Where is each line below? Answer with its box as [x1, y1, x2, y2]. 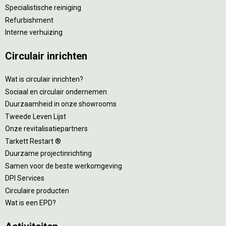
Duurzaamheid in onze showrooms [5, 100, 117, 108]
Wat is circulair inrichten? [5, 75, 83, 83]
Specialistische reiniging [5, 4, 81, 12]
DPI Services [5, 174, 44, 182]
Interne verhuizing [5, 28, 63, 36]
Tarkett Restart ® [5, 137, 61, 145]
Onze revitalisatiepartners [5, 125, 88, 133]
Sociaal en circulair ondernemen [5, 87, 107, 96]
